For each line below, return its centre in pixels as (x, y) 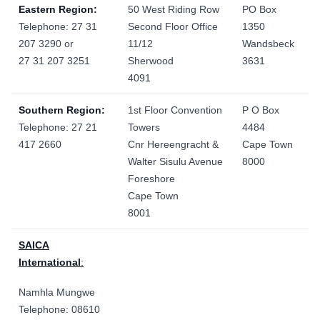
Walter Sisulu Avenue (175, 161)
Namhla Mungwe (57, 292)
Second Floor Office (173, 26)
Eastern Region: (58, 9)
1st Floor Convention (175, 110)
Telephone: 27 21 (58, 127)
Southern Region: (62, 110)
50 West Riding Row (174, 9)
